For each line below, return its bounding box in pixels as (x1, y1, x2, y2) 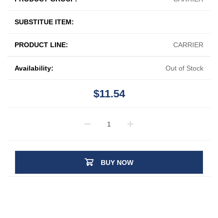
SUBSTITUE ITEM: (15, 18, 74, 26)
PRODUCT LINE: (15, 40, 68, 49)
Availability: (15, 64, 54, 72)
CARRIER (173, 40, 203, 49)
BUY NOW (101, 158, 133, 166)
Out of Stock (165, 64, 203, 72)
